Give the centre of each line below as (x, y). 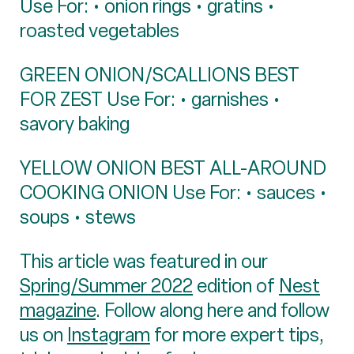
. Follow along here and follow (213, 310)
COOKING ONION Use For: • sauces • (173, 192)
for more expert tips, (237, 334)
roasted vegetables (100, 30)
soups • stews (78, 217)
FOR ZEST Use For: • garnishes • (150, 99)
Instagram (109, 334)
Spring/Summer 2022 (106, 285)
